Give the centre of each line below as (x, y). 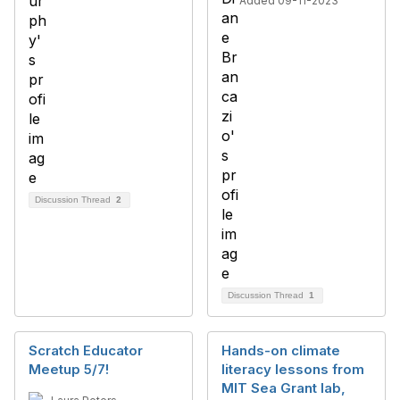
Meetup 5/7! (69, 369)
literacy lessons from (293, 369)
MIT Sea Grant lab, (283, 387)
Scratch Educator (86, 350)
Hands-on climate (281, 350)
